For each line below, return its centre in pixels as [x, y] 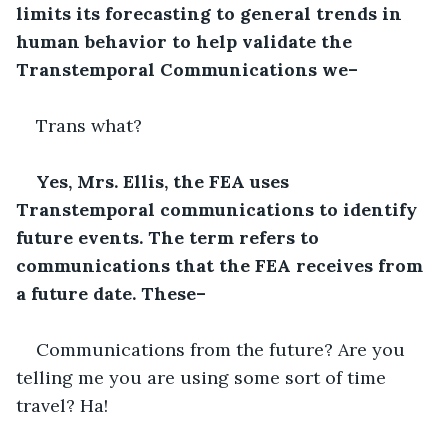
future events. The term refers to [170, 237]
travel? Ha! [62, 405]
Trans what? [89, 125]
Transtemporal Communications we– [187, 69]
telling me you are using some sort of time [203, 377]
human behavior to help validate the [186, 41]
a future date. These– [111, 293]
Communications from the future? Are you [223, 349]
